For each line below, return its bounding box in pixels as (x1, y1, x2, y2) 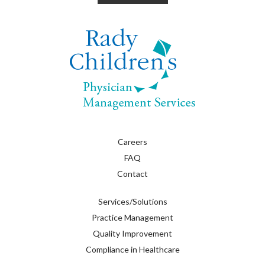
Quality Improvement (93, 228, 172, 239)
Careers (118, 137, 147, 147)
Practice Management (92, 212, 173, 223)
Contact (117, 169, 148, 179)
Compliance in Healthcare (85, 244, 180, 255)
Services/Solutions (98, 196, 167, 207)
